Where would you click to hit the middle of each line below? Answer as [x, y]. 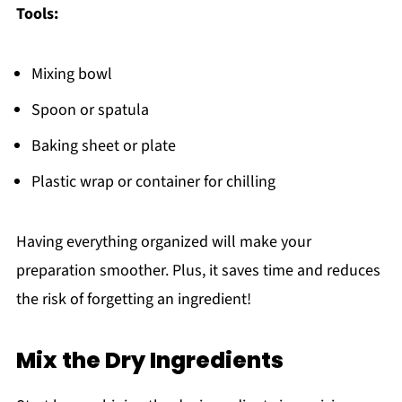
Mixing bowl [71, 74]
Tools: [37, 14]
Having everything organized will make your [163, 242]
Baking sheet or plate [103, 146]
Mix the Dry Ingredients [149, 361]
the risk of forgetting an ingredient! [133, 300]
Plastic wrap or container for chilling [153, 182]
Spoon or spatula [90, 110]
